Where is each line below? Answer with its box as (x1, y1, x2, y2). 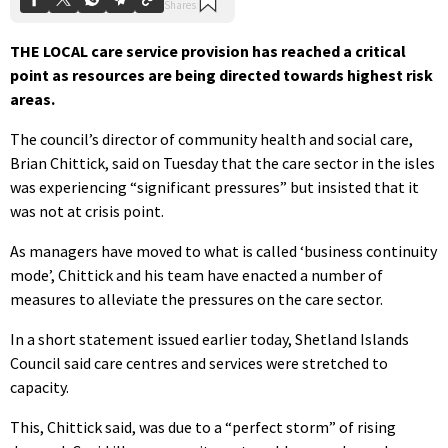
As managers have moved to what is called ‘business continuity (10, 240, 437, 261)
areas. (10, 88, 55, 109)
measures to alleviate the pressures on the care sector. (10, 288, 383, 309)
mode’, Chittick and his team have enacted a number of (10, 264, 383, 285)
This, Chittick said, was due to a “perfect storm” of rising (10, 416, 396, 437)
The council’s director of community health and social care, (10, 128, 413, 149)
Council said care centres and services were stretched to (10, 352, 388, 373)
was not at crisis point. (10, 200, 164, 221)
